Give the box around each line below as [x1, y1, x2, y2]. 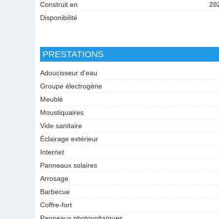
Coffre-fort [40, 201, 72, 209]
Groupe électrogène [40, 82, 103, 90]
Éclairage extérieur [40, 135, 99, 143]
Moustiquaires [40, 109, 84, 116]
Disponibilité [40, 14, 78, 22]
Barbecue [40, 188, 70, 196]
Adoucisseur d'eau [40, 69, 98, 77]
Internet [40, 148, 65, 156]
